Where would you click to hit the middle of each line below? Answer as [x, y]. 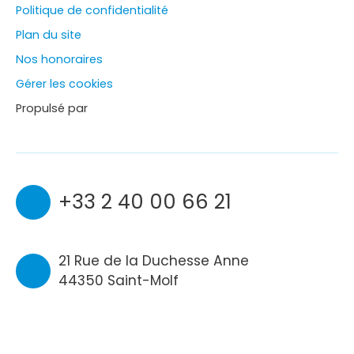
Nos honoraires [59, 60]
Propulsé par [52, 109]
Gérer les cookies [64, 84]
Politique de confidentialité [92, 11]
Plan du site [49, 35]
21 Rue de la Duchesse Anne [153, 261]
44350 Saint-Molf [118, 281]
